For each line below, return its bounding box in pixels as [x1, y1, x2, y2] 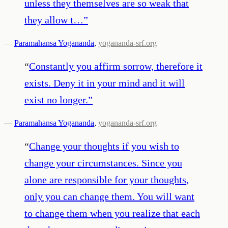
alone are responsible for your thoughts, [24, 174, 189, 185]
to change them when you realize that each [24, 207, 200, 219]
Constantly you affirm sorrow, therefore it [29, 60, 203, 72]
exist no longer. [24, 94, 88, 105]
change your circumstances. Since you [24, 157, 182, 168]
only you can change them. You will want [24, 190, 194, 202]
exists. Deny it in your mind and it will [24, 77, 185, 89]
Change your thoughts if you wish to [29, 140, 179, 152]
